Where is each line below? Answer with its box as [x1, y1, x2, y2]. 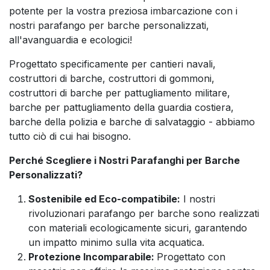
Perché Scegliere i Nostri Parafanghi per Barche [9, 154, 240, 166]
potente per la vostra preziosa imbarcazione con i [9, 5, 237, 17]
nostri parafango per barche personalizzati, [9, 19, 209, 31]
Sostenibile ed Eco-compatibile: [28, 193, 180, 205]
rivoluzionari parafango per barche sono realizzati [28, 207, 259, 219]
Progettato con [157, 251, 225, 263]
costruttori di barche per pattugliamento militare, [9, 87, 230, 99]
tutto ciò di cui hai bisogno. [9, 130, 131, 142]
